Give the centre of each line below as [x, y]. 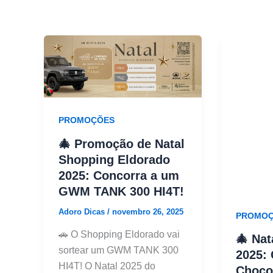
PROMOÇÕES [87, 120]
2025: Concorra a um [119, 175]
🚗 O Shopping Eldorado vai [119, 235]
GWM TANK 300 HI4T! [121, 191]
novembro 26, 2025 [148, 211]
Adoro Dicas [83, 211]
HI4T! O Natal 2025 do [107, 266]
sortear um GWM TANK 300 [119, 250]
